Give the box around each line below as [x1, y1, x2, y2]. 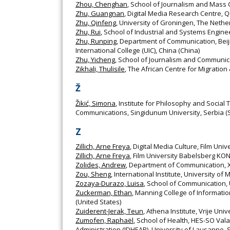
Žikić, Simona [75, 98, 116, 108]
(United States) [75, 197, 121, 206]
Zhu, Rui [75, 27, 101, 37]
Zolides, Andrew [75, 160, 126, 169]
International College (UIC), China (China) [75, 46, 200, 55]
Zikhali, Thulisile [75, 64, 125, 74]
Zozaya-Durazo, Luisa [75, 178, 144, 188]
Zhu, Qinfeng [75, 18, 116, 28]
